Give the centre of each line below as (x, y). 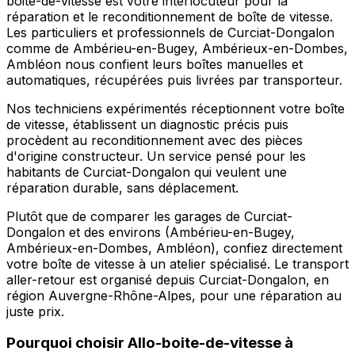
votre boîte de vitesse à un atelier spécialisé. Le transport (177, 263)
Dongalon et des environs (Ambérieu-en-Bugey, (151, 232)
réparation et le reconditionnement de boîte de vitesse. (170, 16)
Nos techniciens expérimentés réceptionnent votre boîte (176, 108)
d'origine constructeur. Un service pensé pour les (156, 156)
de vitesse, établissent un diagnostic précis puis (147, 124)
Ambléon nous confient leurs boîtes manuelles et (155, 64)
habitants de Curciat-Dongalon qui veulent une (147, 172)
